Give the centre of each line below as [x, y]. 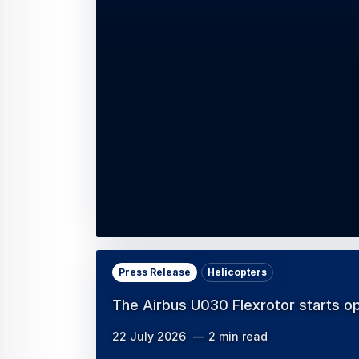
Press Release [155, 272]
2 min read [238, 337]
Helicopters [237, 272]
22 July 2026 [149, 337]
